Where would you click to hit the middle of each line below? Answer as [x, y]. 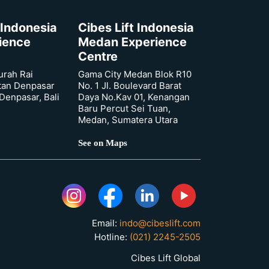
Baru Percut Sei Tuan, [124, 108]
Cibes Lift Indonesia [136, 27]
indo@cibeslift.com [160, 223]
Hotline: [112, 237]
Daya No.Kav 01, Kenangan [134, 97]
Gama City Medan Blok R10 [135, 74]
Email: [106, 223]
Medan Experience [132, 42]
